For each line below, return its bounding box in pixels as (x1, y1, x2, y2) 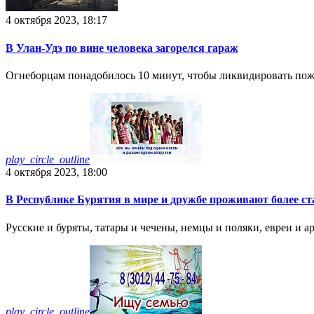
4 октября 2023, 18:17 (6, 14, 107, 27)
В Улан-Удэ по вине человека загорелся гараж (6, 41, 238, 54)
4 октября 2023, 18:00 (6, 166, 107, 178)
